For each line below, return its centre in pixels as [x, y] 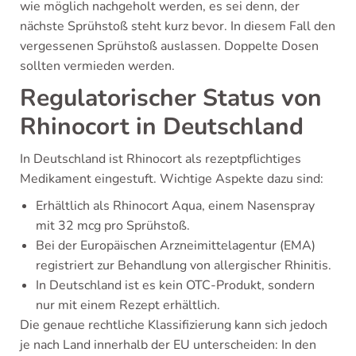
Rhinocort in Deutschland [162, 127]
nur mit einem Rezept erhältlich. [128, 306]
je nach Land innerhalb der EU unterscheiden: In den [168, 345]
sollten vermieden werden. [97, 66]
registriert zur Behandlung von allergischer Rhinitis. [184, 266]
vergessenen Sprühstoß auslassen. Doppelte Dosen [169, 46]
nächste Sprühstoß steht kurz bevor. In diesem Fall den [178, 27]
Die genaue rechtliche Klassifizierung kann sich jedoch [174, 325]
